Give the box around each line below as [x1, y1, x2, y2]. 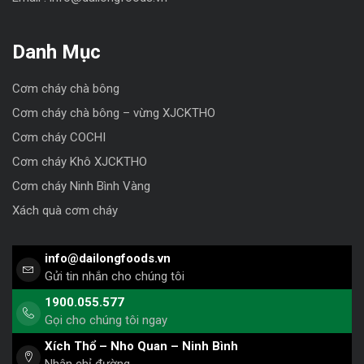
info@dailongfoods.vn [45, 251, 171, 266]
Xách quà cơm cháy [12, 202, 118, 218]
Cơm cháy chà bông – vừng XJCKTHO [12, 105, 215, 120]
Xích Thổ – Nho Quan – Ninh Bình [45, 339, 238, 354]
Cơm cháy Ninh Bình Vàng [12, 178, 150, 193]
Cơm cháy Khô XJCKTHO [12, 154, 147, 169]
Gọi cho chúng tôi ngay [45, 313, 167, 328]
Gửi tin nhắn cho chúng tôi [45, 269, 184, 284]
